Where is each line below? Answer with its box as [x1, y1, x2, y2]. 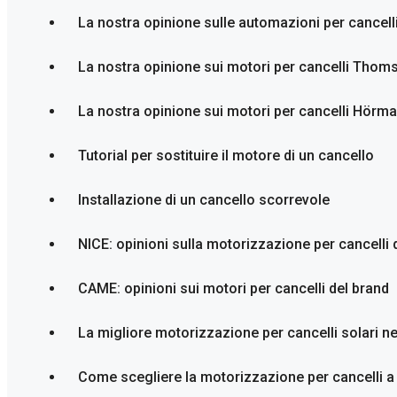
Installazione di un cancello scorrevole [78, 191, 330, 208]
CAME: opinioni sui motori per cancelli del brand [78, 280, 389, 297]
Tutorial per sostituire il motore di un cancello [78, 147, 374, 164]
